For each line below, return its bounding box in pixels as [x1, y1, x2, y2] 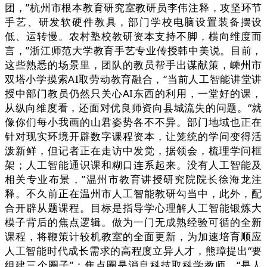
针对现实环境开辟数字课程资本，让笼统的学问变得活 [5, 129, 262, 144]
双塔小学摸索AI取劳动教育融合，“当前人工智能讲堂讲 [5, 72, 262, 86]
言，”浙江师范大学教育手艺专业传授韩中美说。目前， [5, 44, 262, 58]
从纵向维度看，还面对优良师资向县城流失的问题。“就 [5, 101, 262, 115]
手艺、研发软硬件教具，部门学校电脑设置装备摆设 [5, 15, 262, 29]
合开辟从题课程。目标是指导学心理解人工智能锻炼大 [5, 201, 262, 215]
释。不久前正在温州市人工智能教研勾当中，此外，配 [5, 187, 262, 201]
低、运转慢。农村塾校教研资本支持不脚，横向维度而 [5, 29, 262, 44]
